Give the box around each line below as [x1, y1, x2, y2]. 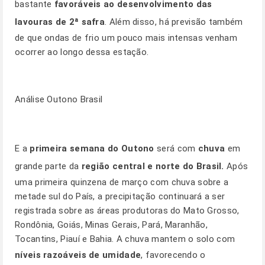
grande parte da [15, 161, 82, 172]
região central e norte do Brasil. [81, 161, 224, 172]
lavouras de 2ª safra [15, 17, 105, 27]
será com [154, 143, 198, 154]
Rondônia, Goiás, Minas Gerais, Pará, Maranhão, [15, 219, 208, 230]
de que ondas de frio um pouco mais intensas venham [15, 33, 237, 43]
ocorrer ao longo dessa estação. [15, 47, 149, 57]
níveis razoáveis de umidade [15, 250, 141, 260]
